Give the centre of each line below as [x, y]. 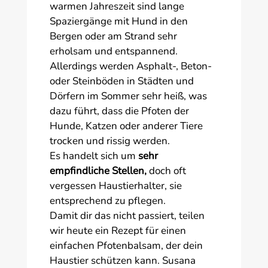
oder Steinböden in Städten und [121, 81]
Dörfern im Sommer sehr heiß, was [128, 96]
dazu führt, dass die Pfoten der [119, 111]
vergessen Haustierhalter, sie [115, 185]
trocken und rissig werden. [109, 141]
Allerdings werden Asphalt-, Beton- [130, 66]
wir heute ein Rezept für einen [118, 230]
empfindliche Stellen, [99, 170]
